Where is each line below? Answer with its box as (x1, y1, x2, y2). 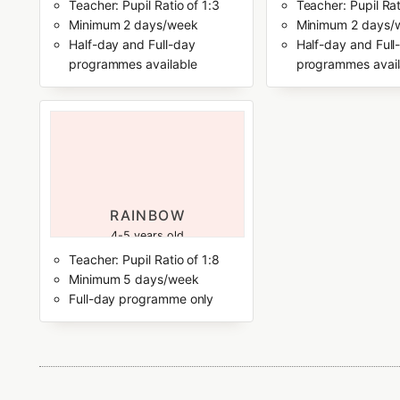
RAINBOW (110, 206, 186, 224)
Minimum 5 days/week (68, 271, 199, 287)
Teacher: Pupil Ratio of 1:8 (68, 252, 221, 268)
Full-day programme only (68, 291, 214, 307)
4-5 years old (111, 229, 184, 243)
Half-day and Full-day (68, 36, 196, 52)
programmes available (68, 55, 197, 71)
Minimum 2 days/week (68, 16, 198, 32)
